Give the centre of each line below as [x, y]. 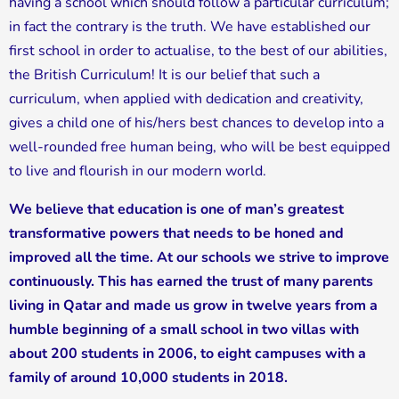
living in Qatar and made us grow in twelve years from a [193, 306]
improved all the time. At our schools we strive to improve [199, 258]
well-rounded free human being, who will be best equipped [199, 147]
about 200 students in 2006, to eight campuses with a [187, 354]
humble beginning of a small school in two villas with [184, 330]
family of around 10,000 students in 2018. [148, 378]
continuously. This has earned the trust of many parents [191, 282]
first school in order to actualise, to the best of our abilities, [198, 51]
